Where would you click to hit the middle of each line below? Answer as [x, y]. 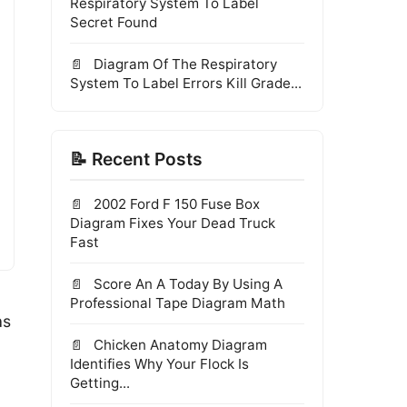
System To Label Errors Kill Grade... [186, 83]
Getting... [100, 383]
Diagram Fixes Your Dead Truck [173, 223]
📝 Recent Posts [136, 159]
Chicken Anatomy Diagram [179, 345]
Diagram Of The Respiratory [184, 64]
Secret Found [114, 22]
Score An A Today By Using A [186, 284]
